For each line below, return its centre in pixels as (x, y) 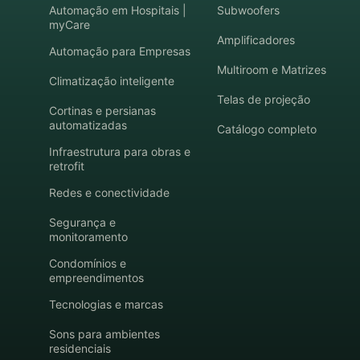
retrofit (67, 166)
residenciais (80, 349)
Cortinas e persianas (103, 111)
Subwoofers (248, 10)
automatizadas (88, 125)
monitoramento (89, 237)
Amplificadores (256, 40)
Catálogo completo (266, 129)
